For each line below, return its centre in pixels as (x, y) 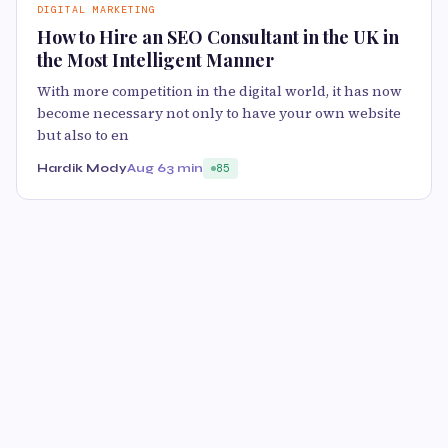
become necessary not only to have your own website (219, 113)
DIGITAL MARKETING (96, 10)
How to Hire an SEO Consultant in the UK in (218, 37)
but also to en (83, 135)
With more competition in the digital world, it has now (219, 91)
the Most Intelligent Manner (155, 60)
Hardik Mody (82, 168)
